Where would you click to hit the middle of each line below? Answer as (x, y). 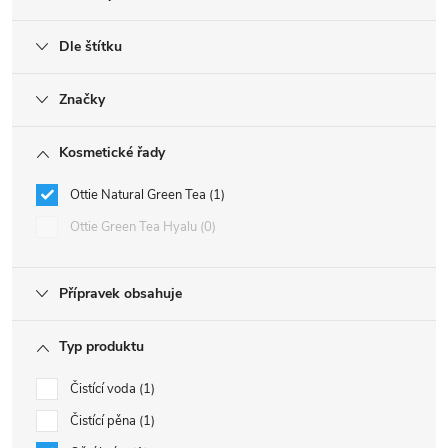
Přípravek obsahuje (120, 293)
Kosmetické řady (112, 152)
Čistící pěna (104, 421)
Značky (82, 99)
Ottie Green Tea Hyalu (135, 227)
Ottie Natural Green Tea (139, 195)
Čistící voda (104, 389)
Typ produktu (101, 346)
